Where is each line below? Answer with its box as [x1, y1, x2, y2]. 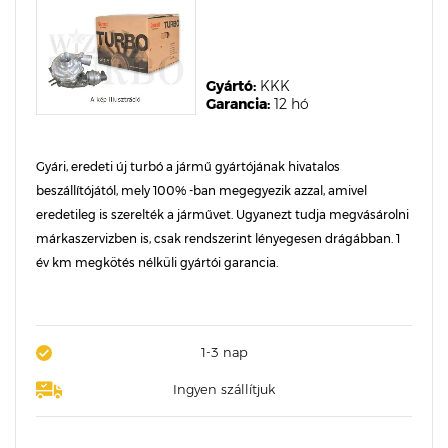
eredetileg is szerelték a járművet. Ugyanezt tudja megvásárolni [36, 207, 409, 222]
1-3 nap [200, 344, 248, 360]
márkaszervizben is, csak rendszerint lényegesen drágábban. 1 [36, 231, 400, 246]
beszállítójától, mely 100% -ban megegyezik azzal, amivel [36, 183, 367, 198]
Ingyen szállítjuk [173, 381, 275, 397]
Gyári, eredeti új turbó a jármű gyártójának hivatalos [36, 159, 340, 174]
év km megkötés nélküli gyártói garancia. [36, 255, 278, 270]
